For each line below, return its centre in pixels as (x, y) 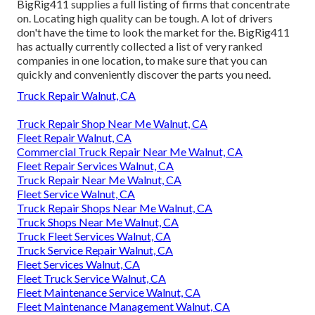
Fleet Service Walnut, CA (76, 193)
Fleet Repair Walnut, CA (74, 137)
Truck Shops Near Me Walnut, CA (98, 221)
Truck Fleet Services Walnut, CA (94, 236)
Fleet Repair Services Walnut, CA (95, 165)
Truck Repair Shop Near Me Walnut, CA (112, 123)
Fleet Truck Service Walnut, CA (91, 278)
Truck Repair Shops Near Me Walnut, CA (115, 207)
